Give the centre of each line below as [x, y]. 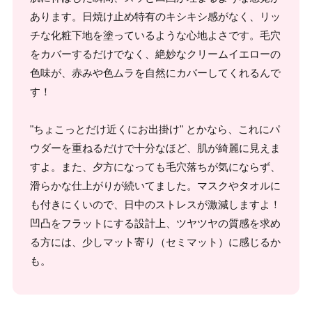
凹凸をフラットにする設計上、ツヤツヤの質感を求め [155, 223]
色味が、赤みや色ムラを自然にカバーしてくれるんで [155, 72]
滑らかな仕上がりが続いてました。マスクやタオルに [155, 185]
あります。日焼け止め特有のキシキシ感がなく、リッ [155, 16]
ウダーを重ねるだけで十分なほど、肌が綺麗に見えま [155, 148]
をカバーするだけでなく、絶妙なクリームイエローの [155, 54]
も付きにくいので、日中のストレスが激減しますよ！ [155, 204]
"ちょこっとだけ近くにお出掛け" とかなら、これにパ [155, 129]
